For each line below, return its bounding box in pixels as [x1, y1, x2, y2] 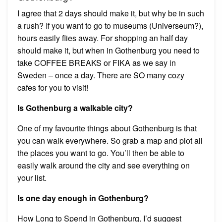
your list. [17, 171, 47, 183]
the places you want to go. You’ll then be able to [17, 147, 184, 159]
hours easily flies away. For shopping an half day [17, 32, 188, 44]
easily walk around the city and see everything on [17, 159, 190, 171]
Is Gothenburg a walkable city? [17, 102, 133, 113]
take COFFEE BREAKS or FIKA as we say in [17, 56, 176, 68]
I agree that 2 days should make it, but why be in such [17, 7, 204, 19]
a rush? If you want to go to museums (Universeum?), [17, 19, 203, 31]
